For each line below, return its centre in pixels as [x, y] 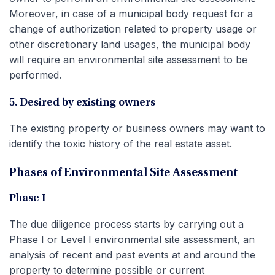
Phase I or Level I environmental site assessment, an [132, 239]
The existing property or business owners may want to [137, 128]
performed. [35, 75]
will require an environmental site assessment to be [128, 59]
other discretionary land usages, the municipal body [130, 44]
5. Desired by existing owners [82, 103]
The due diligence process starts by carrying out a [126, 224]
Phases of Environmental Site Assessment [123, 173]
